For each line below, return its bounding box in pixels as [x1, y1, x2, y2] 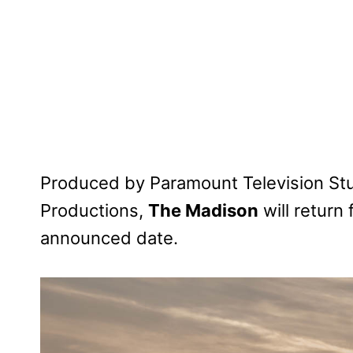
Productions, [40, 200, 148, 221]
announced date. [40, 228, 178, 249]
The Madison [148, 200, 258, 221]
